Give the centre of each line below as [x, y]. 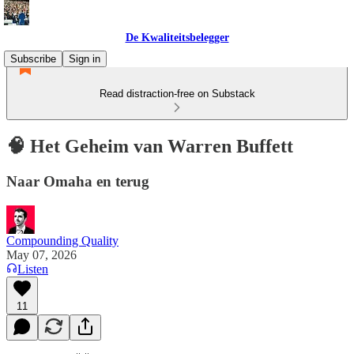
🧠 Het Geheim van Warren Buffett [150, 146]
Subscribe [33, 59]
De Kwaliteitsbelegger [177, 38]
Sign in [85, 59]
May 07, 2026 [41, 254]
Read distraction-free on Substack [177, 94]
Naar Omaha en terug [78, 181]
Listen [33, 269]
